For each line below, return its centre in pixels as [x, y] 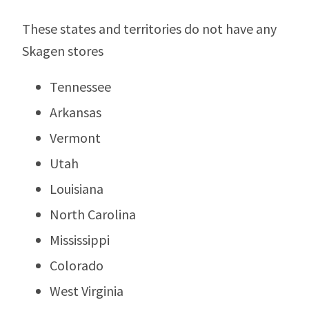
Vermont [75, 137]
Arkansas [76, 112]
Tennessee [80, 86]
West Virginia [87, 290]
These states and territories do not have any [149, 28]
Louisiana [77, 188]
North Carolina [93, 214]
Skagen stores [63, 50]
